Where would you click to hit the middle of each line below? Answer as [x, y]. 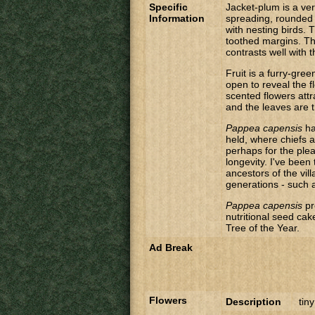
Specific [168, 7]
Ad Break [171, 247]
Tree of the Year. [263, 228]
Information [177, 18]
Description [253, 302]
